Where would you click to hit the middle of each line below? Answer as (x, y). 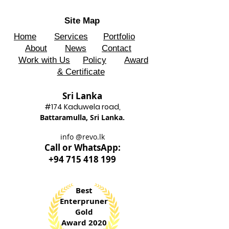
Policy (95, 60)
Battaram (56, 118)
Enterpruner (84, 201)
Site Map (82, 21)
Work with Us (44, 60)
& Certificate (81, 72)
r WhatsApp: (94, 148)
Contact (117, 49)
